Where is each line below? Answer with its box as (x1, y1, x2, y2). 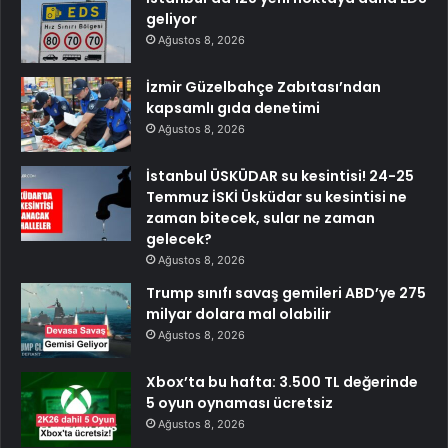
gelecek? (146, 228, 212, 249)
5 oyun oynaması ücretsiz (146, 392, 333, 413)
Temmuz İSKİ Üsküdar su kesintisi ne (146, 186, 407, 207)
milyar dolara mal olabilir (146, 303, 331, 324)
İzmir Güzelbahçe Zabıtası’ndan (146, 76, 381, 97)
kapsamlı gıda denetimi (146, 97, 320, 118)
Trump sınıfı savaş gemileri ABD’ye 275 (146, 282, 426, 303)
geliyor (146, 8, 197, 29)
